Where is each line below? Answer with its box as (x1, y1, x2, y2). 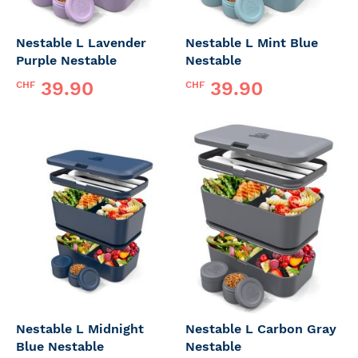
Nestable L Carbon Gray (185, 321, 336, 336)
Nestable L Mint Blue (185, 34, 318, 50)
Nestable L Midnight (16, 321, 144, 336)
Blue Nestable (16, 339, 104, 354)
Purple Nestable (16, 52, 117, 68)
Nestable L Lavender (16, 34, 146, 50)
